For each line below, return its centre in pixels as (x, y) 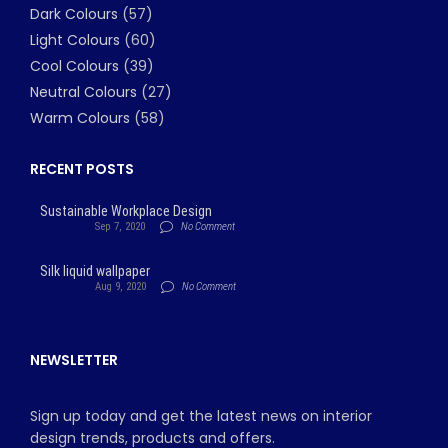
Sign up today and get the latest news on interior (201, 416)
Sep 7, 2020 (120, 227)
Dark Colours (74, 14)
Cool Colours (74, 66)
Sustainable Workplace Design (126, 211)
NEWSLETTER (74, 360)
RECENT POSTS (82, 169)
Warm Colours (80, 118)
